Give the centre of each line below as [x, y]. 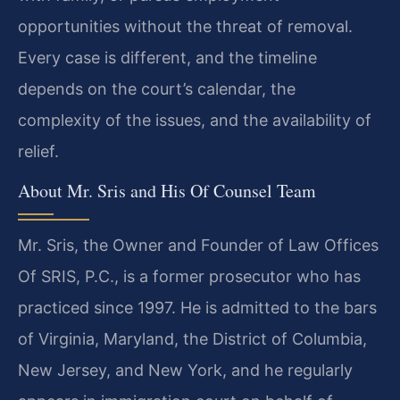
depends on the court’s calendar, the [157, 89]
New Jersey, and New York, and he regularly [185, 370]
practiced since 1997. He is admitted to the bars [197, 307]
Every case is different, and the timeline [167, 58]
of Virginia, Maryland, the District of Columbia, [192, 338]
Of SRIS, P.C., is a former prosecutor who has [189, 276]
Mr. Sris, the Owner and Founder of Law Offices [198, 245]
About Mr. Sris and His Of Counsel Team [167, 190]
